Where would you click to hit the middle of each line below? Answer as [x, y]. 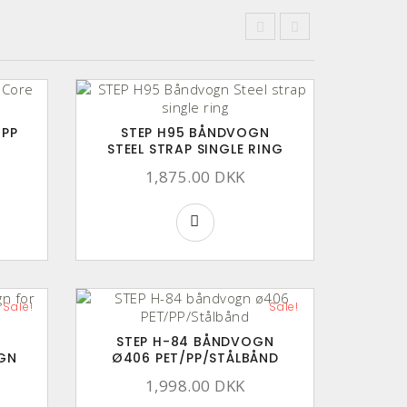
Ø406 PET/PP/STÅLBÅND [195, 357]
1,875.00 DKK [195, 176]
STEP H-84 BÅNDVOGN [195, 341]
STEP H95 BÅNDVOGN [195, 132]
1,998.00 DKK [195, 385]
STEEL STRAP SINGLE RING [195, 149]
